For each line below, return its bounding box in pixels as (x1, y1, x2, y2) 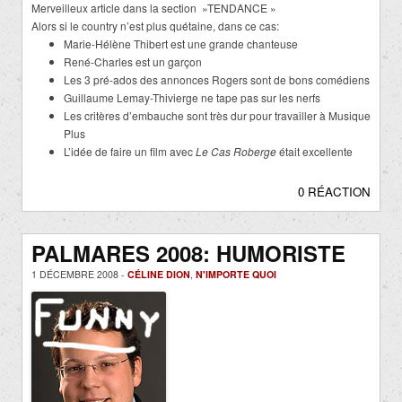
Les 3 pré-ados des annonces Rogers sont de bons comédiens (64, 71, 370, 87)
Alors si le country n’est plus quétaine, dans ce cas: (31, 17, 279, 33)
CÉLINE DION (127, 267, 190, 281)
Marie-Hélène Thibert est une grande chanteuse (64, 35, 298, 51)
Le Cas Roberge (196, 143, 276, 159)
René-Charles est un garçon (64, 53, 202, 69)
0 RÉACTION (298, 182, 371, 200)
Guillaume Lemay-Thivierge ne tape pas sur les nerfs (64, 89, 320, 105)
